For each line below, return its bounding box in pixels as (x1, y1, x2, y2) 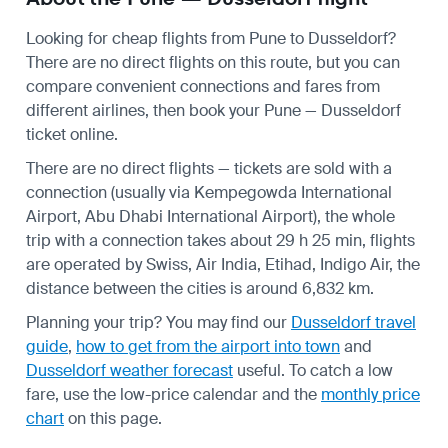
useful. (233, 359, 285, 381)
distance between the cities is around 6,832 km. (26, 277, 374, 299)
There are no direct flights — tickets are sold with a (26, 157, 392, 179)
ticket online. (26, 123, 118, 145)
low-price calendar (120, 383, 258, 405)
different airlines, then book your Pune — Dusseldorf (26, 99, 401, 121)
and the (258, 383, 321, 405)
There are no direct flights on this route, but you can (26, 51, 400, 73)
